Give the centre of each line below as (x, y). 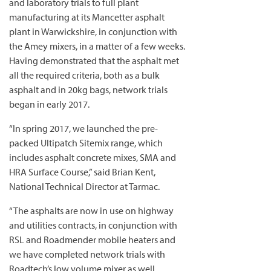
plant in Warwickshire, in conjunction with (93, 31)
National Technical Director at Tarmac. (84, 186)
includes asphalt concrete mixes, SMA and (93, 157)
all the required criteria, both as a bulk (84, 75)
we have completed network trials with (87, 254)
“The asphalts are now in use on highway (91, 211)
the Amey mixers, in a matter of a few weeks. (97, 46)
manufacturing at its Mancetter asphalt (87, 17)
